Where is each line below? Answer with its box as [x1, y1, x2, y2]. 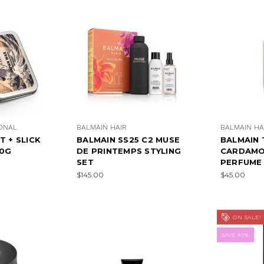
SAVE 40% [221, 232, 249, 239]
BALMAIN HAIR [77, 123, 127, 131]
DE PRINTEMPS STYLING [77, 146, 181, 156]
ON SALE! [230, 213, 262, 220]
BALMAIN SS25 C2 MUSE [77, 134, 180, 144]
